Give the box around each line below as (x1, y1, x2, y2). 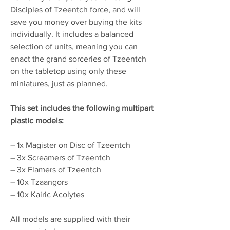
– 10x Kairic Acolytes (10, 189, 84, 199)
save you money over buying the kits (10, 17, 142, 26)
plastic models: (10, 116, 64, 125)
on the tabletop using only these (10, 66, 126, 75)
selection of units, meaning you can (10, 42, 138, 51)
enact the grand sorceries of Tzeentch (10, 54, 146, 63)
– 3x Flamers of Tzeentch (10, 165, 101, 174)
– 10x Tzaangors (10, 177, 68, 186)
